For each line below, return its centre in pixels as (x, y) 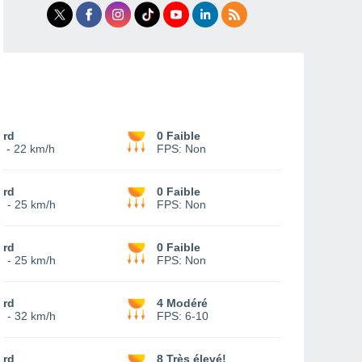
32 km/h (35, 316)
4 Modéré (182, 303)
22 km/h (34, 149)
